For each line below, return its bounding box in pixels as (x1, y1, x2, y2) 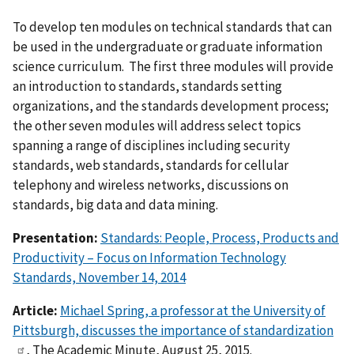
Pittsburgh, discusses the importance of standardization (13, 321, 333, 339)
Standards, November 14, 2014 (13, 268, 186, 286)
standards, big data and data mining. (13, 195, 218, 213)
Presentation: (13, 228, 100, 247)
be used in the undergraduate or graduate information (13, 37, 322, 55)
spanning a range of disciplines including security (13, 136, 290, 154)
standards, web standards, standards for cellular (13, 156, 288, 174)
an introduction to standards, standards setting (13, 77, 282, 95)
